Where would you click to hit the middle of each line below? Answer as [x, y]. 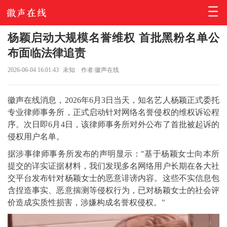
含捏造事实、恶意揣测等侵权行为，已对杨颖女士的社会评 [113, 190]
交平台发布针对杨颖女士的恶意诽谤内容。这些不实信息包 [113, 178]
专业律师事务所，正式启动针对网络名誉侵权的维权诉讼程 [113, 112]
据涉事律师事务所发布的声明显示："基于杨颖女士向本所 [113, 154]
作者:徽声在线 [100, 70]
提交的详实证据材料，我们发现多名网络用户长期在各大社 [113, 166]
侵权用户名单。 [36, 137]
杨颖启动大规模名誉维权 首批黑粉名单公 [113, 38]
